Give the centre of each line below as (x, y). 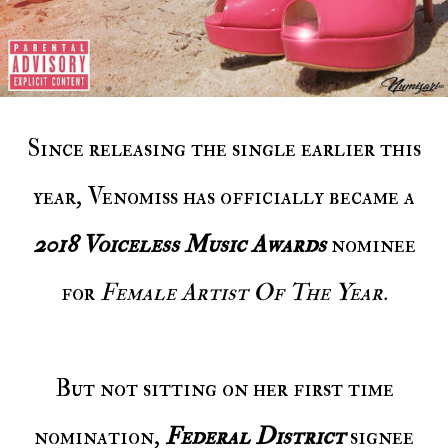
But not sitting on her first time (62, 389)
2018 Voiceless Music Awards (181, 245)
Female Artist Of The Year (238, 293)
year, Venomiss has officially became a (224, 197)
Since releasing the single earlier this (33, 149)
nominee (373, 245)
